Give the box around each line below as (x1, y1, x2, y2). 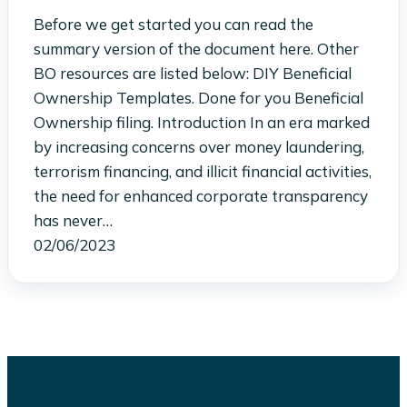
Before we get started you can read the (34, 14, 313, 34)
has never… (34, 210, 113, 230)
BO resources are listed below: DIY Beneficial (34, 63, 352, 83)
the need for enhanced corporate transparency (34, 185, 368, 205)
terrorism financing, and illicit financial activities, (34, 161, 372, 181)
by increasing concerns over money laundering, (34, 136, 364, 156)
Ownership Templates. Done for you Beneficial (34, 87, 363, 107)
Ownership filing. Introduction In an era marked (34, 112, 370, 132)
